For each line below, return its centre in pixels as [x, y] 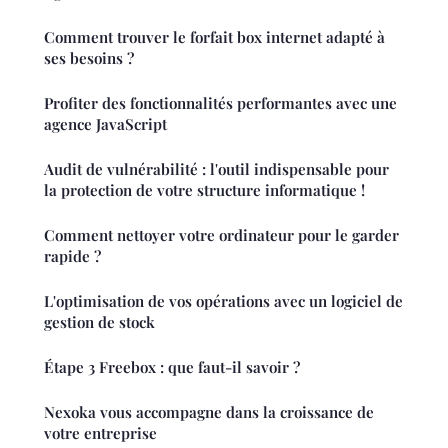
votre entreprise [100, 432]
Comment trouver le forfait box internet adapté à [214, 36]
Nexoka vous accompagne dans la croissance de [209, 411]
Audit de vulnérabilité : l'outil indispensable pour [216, 168]
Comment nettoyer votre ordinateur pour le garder [221, 234]
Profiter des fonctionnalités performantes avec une [220, 102]
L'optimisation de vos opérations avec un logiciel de [223, 300]
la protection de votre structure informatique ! [204, 189]
